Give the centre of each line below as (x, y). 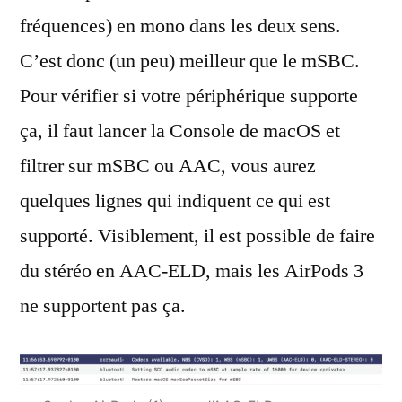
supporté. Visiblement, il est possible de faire (197, 236)
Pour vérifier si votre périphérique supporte (189, 96)
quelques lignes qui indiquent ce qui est (175, 201)
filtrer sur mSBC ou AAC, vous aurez (168, 166)
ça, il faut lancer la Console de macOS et (180, 131)
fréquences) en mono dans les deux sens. (180, 26)
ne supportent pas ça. (103, 306)
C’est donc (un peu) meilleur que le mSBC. (190, 61)
